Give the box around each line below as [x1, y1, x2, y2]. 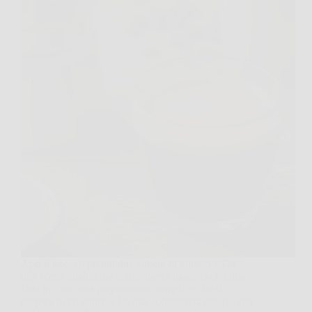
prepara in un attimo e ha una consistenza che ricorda [21, 295, 253, 307]
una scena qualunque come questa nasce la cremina [21, 270, 245, 282]
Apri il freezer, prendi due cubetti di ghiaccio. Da [21, 257, 235, 270]
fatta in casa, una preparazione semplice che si [21, 282, 222, 295]
